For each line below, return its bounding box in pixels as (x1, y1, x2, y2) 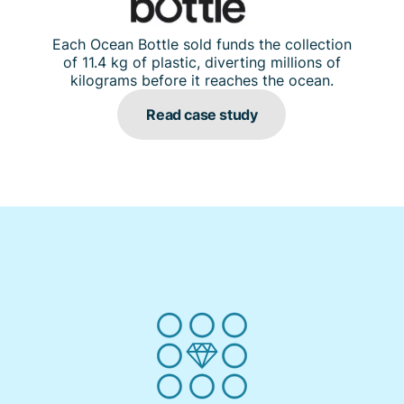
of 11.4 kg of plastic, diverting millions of (62, 51, 341, 72)
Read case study (146, 103, 258, 124)
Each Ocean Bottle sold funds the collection (51, 33, 352, 54)
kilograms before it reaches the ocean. (69, 69, 334, 90)
